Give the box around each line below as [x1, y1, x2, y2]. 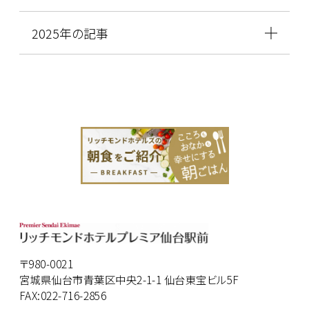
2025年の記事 [31, 23, 108, 42]
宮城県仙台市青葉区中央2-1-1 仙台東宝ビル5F [19, 272, 239, 288]
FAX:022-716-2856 [19, 288, 107, 303]
